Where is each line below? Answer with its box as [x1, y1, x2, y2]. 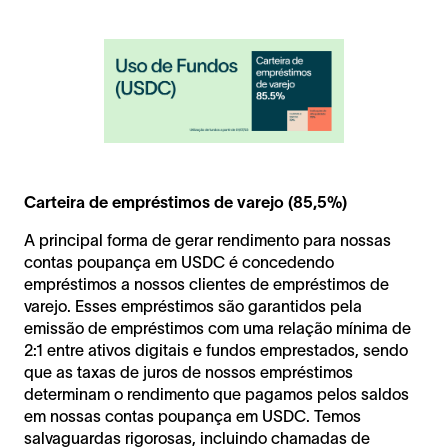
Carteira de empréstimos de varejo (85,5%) [24, 193, 347, 212]
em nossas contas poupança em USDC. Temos [24, 407, 361, 426]
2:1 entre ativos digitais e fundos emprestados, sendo [24, 341, 408, 360]
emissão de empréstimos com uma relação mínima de [24, 319, 411, 338]
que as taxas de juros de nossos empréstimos [24, 363, 353, 382]
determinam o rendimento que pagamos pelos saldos [24, 385, 409, 404]
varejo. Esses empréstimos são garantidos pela [24, 297, 362, 316]
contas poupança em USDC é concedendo [24, 253, 334, 272]
